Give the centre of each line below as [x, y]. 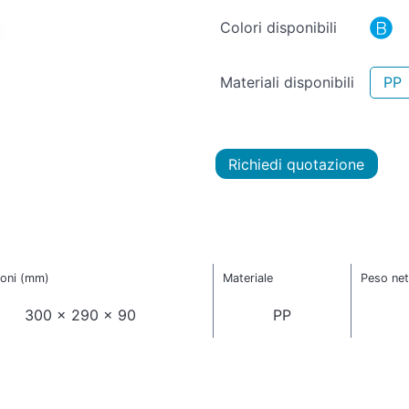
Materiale [247, 278]
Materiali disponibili [287, 82]
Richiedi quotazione [297, 164]
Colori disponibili [278, 27]
